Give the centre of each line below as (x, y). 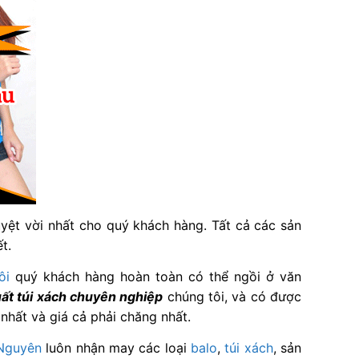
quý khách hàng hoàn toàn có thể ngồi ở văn (156, 276)
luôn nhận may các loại (116, 347)
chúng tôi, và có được (232, 296)
